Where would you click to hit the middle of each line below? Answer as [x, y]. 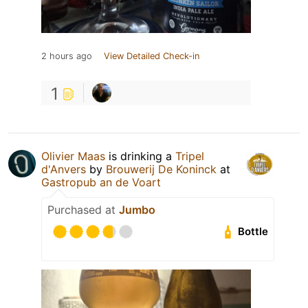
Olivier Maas [73, 156]
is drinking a [140, 156]
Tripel [190, 156]
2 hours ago [67, 56]
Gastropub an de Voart [101, 182]
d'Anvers [64, 169]
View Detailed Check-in [152, 56]
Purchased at [83, 209]
